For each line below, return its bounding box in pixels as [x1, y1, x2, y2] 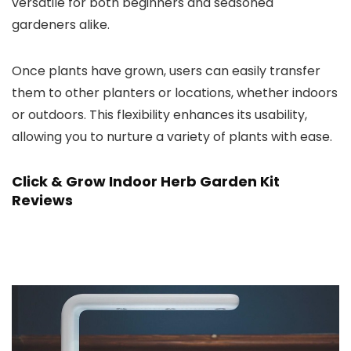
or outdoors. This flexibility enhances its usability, [12, 106, 307, 124]
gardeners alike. [12, 16, 110, 34]
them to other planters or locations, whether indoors [12, 84, 338, 102]
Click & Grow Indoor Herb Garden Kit [12, 172, 280, 191]
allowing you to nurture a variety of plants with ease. [12, 128, 332, 146]
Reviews [12, 190, 73, 210]
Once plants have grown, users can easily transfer [12, 62, 320, 80]
